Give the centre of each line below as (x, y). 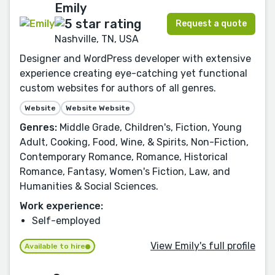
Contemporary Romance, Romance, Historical (124, 157)
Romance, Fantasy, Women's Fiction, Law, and (125, 172)
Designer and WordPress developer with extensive (135, 59)
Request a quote (211, 23)
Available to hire (55, 246)
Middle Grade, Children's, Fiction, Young (149, 128)
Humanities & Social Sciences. (89, 187)
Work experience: (61, 206)
